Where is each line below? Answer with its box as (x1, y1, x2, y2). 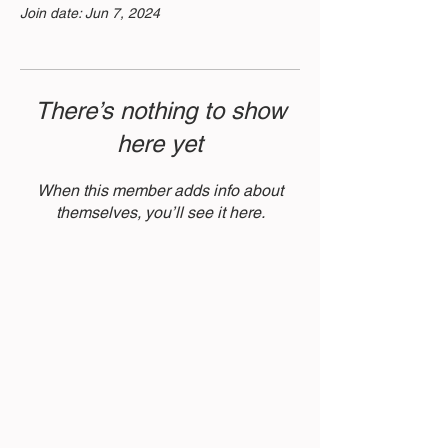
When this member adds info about (37, 180, 283, 200)
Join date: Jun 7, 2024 (20, 4, 160, 21)
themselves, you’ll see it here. (55, 202, 265, 222)
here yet (117, 129, 203, 157)
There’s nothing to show (34, 96, 286, 124)
